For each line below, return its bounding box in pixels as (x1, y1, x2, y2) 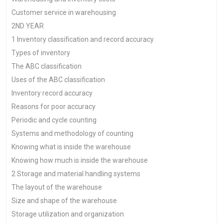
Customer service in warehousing (11, 8, 116, 16)
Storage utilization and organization (11, 210, 124, 218)
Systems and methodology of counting (11, 129, 133, 137)
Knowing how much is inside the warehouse (11, 156, 148, 164)
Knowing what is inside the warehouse (11, 143, 131, 151)
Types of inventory (11, 49, 70, 57)
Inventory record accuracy (11, 89, 93, 97)
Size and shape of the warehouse (11, 197, 117, 205)
